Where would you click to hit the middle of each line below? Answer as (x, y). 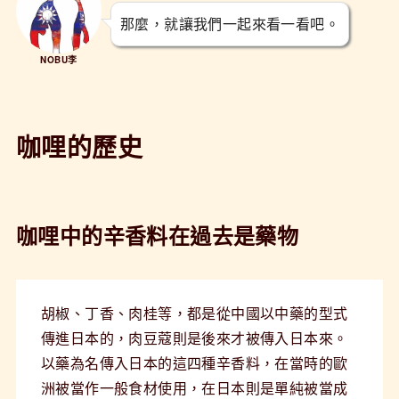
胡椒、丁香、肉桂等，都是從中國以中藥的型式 (194, 313)
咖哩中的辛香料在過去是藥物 (157, 235)
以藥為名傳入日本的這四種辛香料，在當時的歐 (194, 362)
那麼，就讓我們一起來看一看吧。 (229, 23)
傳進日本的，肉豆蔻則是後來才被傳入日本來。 (194, 338)
